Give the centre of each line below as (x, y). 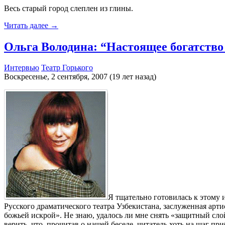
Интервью (22, 68)
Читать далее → (31, 25)
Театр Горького (67, 68)
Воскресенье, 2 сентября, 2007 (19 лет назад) (80, 77)
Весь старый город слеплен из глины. (69, 8)
